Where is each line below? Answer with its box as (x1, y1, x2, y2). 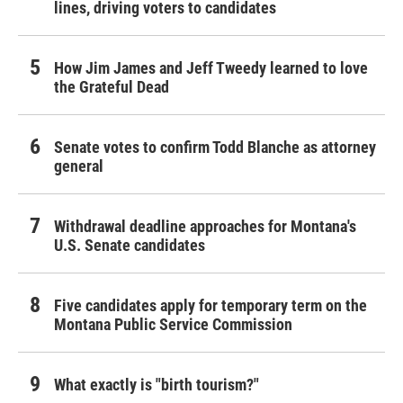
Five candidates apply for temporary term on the (54, 295, 367, 315)
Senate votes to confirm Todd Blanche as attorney (54, 137, 376, 157)
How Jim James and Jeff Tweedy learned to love (54, 58, 368, 77)
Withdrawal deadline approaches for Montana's (54, 216, 356, 236)
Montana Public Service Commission (54, 314, 292, 334)
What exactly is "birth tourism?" (54, 374, 259, 394)
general (54, 156, 103, 175)
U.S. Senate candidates (54, 235, 205, 255)
